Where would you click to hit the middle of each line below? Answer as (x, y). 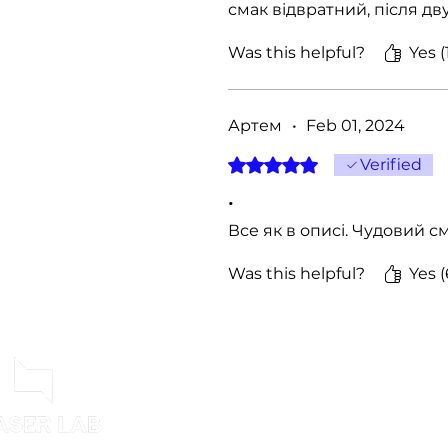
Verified (391, 164)
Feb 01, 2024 (355, 125)
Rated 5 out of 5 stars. (304, 162)
